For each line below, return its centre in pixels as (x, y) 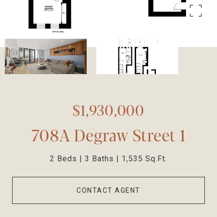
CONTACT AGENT (108, 190)
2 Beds (63, 159)
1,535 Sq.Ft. (144, 159)
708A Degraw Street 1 (108, 134)
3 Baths (99, 159)
